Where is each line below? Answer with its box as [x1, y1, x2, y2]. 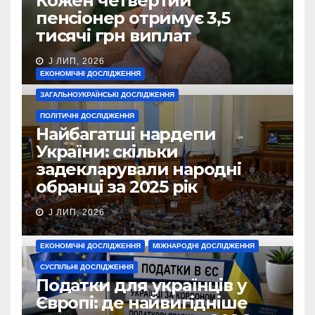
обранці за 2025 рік [36, 176, 198, 198]
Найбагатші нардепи [36, 124, 216, 145]
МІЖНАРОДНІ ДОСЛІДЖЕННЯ [153, 242, 255, 250]
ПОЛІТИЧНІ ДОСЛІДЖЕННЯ [40, 112, 134, 120]
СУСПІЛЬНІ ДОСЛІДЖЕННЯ [40, 263, 134, 271]
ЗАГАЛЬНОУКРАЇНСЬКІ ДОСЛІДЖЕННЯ [40, 91, 174, 99]
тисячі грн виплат [36, 25, 191, 46]
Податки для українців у [36, 275, 247, 296]
